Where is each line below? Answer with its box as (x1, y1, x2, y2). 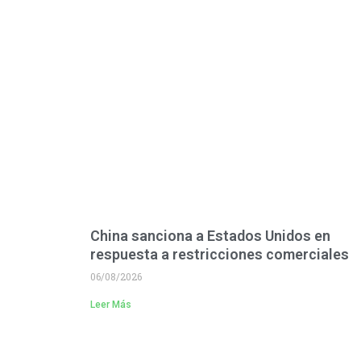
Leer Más (90, 299, 131, 311)
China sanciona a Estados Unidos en (90, 227, 330, 245)
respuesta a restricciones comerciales (90, 246, 349, 263)
